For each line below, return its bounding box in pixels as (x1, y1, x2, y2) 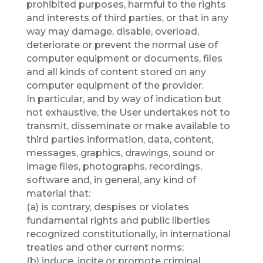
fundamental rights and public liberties (26, 215, 210, 226)
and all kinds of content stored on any (26, 66, 206, 77)
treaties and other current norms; (26, 242, 184, 253)
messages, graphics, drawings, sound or (26, 147, 215, 159)
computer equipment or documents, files (26, 53, 222, 64)
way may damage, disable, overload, (26, 26, 199, 37)
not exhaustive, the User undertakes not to (26, 107, 230, 118)
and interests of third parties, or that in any (26, 12, 228, 23)
